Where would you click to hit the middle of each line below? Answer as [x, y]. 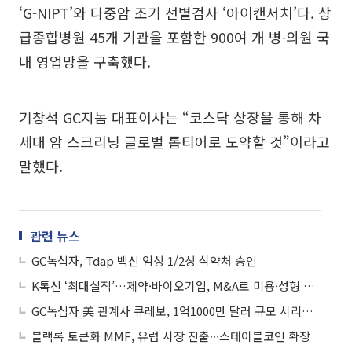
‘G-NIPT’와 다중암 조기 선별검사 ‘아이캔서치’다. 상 [175, 13]
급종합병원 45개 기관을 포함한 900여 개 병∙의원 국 [174, 37]
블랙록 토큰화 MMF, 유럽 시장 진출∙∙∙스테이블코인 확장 [171, 336]
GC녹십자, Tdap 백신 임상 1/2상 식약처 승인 [144, 260]
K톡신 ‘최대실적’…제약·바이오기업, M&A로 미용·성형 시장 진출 [309, 286]
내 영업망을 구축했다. [85, 61]
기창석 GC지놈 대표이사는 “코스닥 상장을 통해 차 [170, 117]
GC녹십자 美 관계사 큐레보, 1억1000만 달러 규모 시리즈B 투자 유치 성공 [308, 311]
